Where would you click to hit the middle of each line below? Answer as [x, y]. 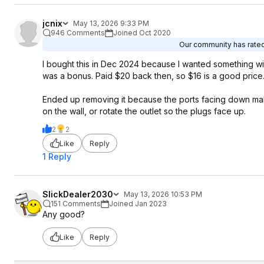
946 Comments [78, 33]
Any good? [64, 214]
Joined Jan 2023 [138, 204]
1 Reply [57, 156]
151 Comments [76, 204]
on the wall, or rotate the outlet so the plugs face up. [144, 111]
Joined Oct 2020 [142, 33]
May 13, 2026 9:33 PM [111, 23]
